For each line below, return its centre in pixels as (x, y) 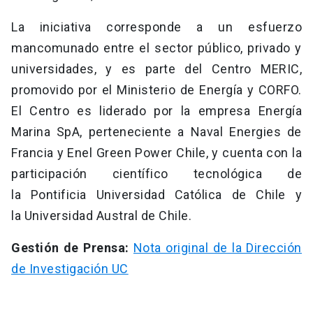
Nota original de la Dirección (218, 248)
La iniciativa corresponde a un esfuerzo (156, 27)
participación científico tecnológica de (156, 174)
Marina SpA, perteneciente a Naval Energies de (156, 132)
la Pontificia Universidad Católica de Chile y (156, 195)
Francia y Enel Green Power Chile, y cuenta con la (156, 153)
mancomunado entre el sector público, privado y (156, 48)
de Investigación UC (70, 269)
